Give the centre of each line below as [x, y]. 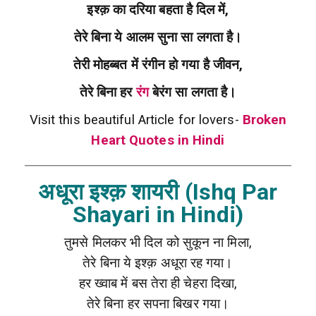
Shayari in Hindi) [158, 215]
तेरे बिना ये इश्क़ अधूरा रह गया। [158, 263]
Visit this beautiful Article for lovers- [136, 120]
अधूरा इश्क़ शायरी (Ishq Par [158, 192]
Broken [265, 120]
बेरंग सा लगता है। [193, 93]
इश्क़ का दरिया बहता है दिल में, [158, 10]
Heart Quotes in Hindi [158, 141]
